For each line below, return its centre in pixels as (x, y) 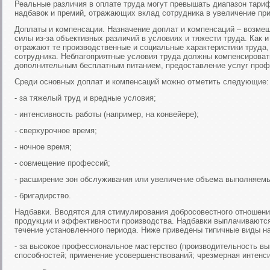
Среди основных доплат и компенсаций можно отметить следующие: (142, 82)
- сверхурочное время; (56, 130)
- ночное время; (43, 147)
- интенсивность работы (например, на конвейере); (107, 114)
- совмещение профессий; (62, 163)
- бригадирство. (43, 196)
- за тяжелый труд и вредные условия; (85, 98)
